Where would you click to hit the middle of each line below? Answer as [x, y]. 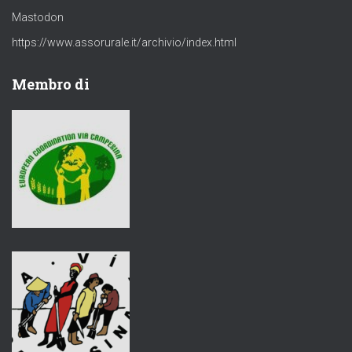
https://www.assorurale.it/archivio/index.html [124, 43]
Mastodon [38, 18]
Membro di [51, 84]
